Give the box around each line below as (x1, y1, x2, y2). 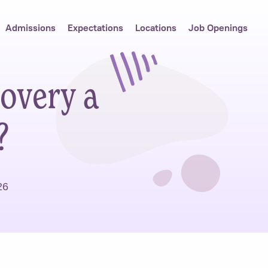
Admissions (5, 22, 56, 33)
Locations (135, 22, 176, 33)
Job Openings (188, 22, 248, 33)
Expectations (68, 22, 123, 33)
